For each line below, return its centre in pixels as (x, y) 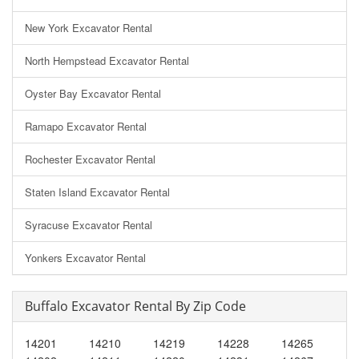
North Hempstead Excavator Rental (107, 60)
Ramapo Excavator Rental (86, 126)
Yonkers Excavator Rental (85, 257)
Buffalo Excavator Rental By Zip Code (135, 306)
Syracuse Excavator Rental (89, 224)
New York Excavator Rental (89, 27)
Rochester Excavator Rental (90, 159)
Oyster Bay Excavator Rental (93, 93)
